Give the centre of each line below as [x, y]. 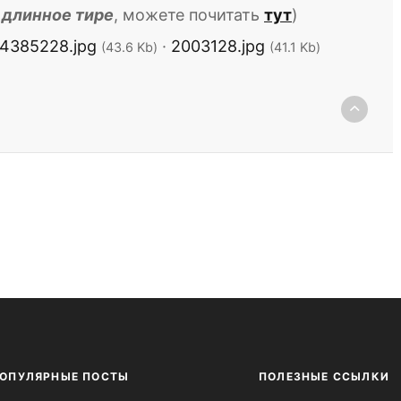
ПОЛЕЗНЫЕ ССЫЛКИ [324, 376]
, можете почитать [189, 15]
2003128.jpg [218, 46]
